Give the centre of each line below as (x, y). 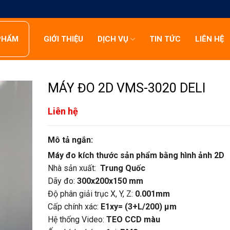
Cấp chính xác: (74, 206)
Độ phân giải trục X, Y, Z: (91, 194)
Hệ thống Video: (77, 219)
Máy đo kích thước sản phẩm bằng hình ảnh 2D (136, 155)
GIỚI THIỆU (63, 39)
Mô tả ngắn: (70, 140)
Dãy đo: (62, 181)
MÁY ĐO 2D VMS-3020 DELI (126, 88)
